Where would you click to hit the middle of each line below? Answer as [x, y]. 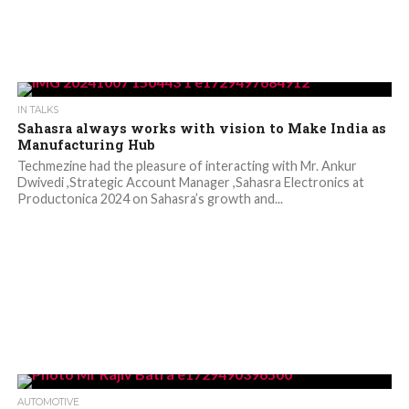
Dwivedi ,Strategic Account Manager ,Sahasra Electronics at [190, 183]
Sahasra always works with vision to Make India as [201, 129]
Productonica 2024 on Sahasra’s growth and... [150, 199]
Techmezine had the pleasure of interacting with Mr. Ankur [187, 166]
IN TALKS [37, 110]
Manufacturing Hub [86, 145]
